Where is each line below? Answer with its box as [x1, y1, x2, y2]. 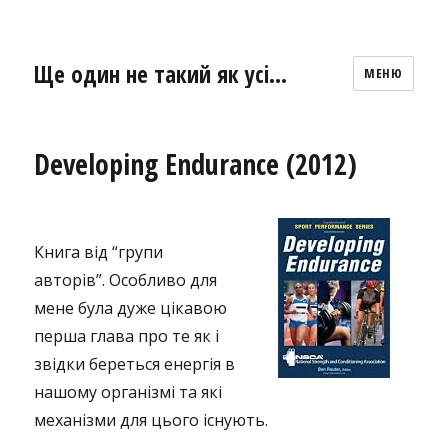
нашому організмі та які [34, 381, 223, 403]
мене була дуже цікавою [34, 297, 228, 319]
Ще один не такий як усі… [34, 57, 288, 90]
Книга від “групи [34, 241, 164, 263]
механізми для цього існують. [34, 409, 269, 431]
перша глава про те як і [34, 325, 220, 347]
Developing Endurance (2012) [34, 145, 358, 183]
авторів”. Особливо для [34, 269, 218, 291]
